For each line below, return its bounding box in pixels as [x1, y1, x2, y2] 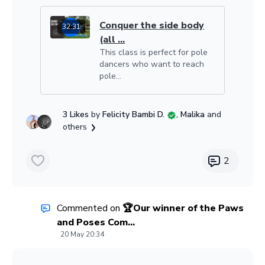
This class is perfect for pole [99, 47, 208, 58]
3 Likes [63, 109, 92, 120]
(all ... [99, 33, 125, 46]
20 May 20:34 [60, 230, 104, 239]
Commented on [56, 202, 122, 215]
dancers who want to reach [99, 59, 205, 70]
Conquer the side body [99, 19, 205, 32]
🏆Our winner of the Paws [122, 202, 244, 215]
